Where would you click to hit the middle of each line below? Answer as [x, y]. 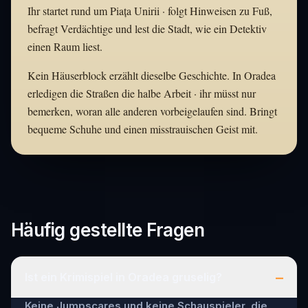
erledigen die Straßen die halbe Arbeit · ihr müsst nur [142, 93]
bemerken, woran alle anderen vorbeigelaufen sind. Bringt [152, 111]
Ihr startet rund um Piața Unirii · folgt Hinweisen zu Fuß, [150, 10]
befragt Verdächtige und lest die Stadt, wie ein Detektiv [147, 28]
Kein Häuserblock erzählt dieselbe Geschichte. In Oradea [152, 75]
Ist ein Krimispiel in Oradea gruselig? [123, 277]
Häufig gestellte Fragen [108, 230]
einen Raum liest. [65, 46]
